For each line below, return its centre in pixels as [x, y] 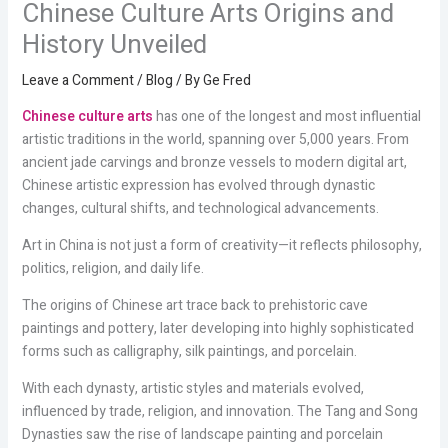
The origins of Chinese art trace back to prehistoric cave [194, 305]
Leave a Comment [77, 80]
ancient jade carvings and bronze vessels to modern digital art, [214, 162]
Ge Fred [226, 80]
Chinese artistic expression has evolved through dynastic [198, 185]
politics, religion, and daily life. [112, 268]
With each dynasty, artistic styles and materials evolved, [192, 388]
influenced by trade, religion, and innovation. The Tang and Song [219, 411]
